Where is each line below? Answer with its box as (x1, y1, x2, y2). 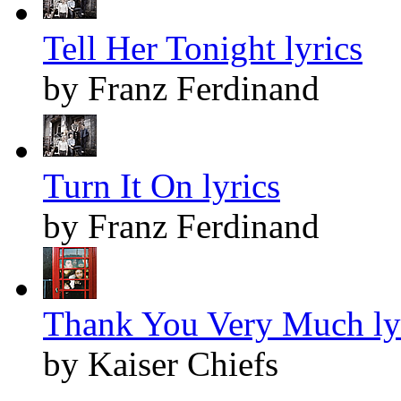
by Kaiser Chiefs (43, 344, 278, 383)
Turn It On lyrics (43, 166, 280, 205)
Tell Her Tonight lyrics (43, 28, 363, 67)
